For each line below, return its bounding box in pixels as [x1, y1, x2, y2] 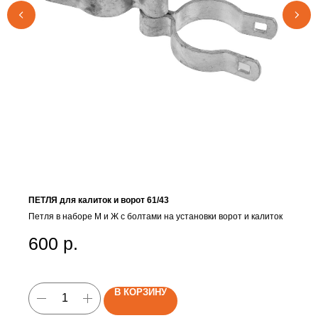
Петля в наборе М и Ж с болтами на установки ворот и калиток [28, 212, 283, 222]
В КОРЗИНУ [114, 287, 167, 298]
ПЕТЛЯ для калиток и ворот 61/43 [28, 195, 169, 206]
